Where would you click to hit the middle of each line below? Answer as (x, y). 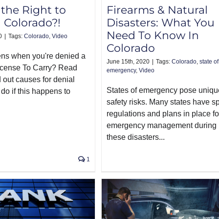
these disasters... (136, 137)
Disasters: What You (161, 23)
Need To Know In (153, 36)
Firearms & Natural (157, 10)
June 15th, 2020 (128, 62)
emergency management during (162, 126)
